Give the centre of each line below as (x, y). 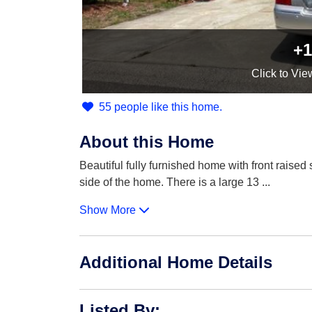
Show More (109, 210)
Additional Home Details (176, 262)
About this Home (147, 142)
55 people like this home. (161, 107)
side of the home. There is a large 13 (171, 182)
